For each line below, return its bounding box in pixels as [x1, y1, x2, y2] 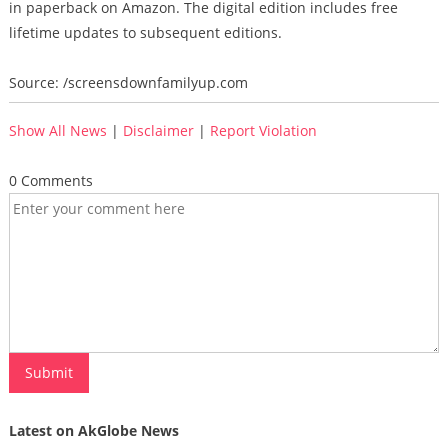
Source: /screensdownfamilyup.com [8, 73, 248, 92]
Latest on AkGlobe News [8, 421, 179, 440]
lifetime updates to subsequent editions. [8, 23, 282, 42]
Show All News [8, 121, 107, 140]
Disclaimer [122, 121, 194, 140]
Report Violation [209, 121, 317, 140]
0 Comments [8, 171, 93, 190]
